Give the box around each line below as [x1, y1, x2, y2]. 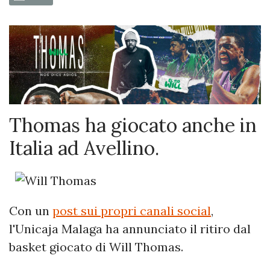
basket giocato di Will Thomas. [9, 239, 183, 254]
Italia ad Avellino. [9, 135, 159, 160]
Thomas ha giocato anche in [9, 112, 257, 137]
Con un [9, 202, 52, 218]
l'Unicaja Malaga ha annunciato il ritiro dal [9, 221, 251, 236]
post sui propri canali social [52, 202, 211, 218]
